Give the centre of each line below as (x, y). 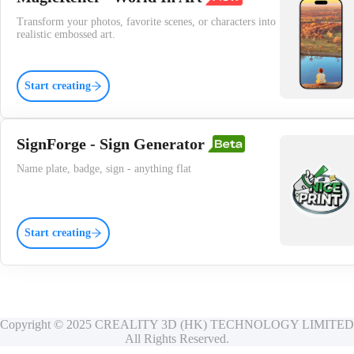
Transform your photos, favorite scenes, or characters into (146, 22)
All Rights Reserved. (177, 339)
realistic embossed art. (66, 35)
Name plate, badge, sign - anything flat (104, 169)
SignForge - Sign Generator (111, 144)
